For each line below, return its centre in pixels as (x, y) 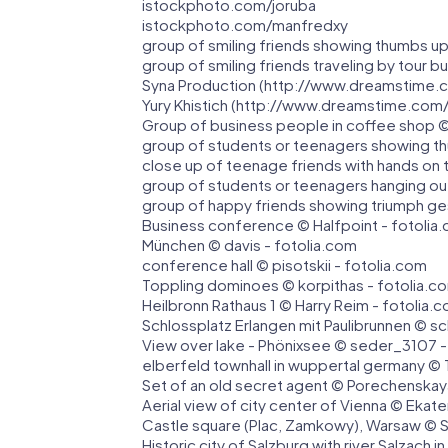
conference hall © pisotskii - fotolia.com (284, 265)
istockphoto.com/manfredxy (245, 25)
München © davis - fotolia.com (249, 245)
